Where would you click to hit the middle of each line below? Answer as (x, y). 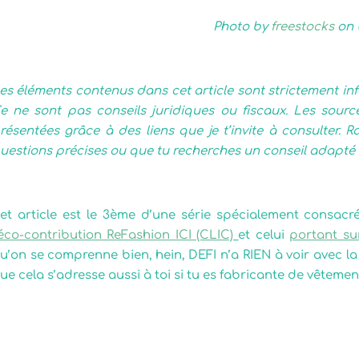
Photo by (242, 26)
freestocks (303, 26)
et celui (264, 235)
